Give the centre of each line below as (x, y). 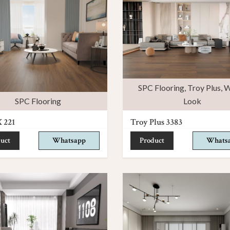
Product (152, 140)
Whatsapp (69, 140)
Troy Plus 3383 (156, 122)
